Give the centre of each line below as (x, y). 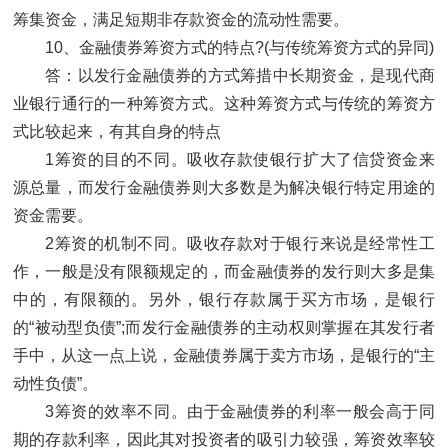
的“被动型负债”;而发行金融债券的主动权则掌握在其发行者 (224, 328)
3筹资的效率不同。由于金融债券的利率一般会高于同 (240, 412)
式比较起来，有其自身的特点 (117, 132)
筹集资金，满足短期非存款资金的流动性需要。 (181, 20)
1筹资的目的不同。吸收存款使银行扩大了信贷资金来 (240, 160)
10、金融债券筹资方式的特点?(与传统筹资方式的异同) (239, 48)
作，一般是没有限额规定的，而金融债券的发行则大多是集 (224, 272)
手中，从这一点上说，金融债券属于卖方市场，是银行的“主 (224, 356)
